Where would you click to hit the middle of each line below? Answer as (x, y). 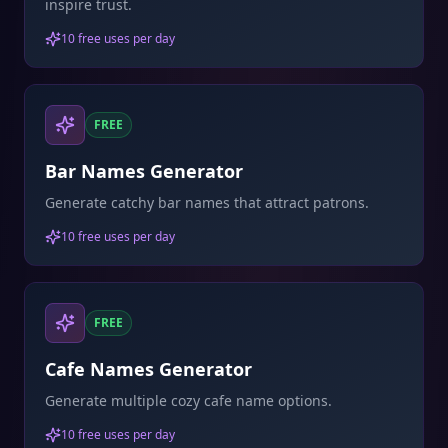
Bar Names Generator (144, 171)
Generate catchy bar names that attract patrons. (207, 202)
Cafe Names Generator (148, 369)
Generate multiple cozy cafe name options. (188, 400)
